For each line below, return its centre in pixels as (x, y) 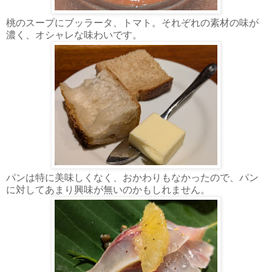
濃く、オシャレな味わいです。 (74, 35)
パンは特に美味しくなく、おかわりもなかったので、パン (132, 177)
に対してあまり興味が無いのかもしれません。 (108, 189)
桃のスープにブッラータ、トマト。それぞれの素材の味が (132, 22)
